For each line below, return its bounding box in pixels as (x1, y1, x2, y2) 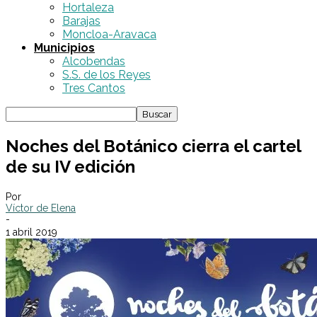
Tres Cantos (62, 81, 125, 95)
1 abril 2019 (6, 226, 57, 238)
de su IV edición (6, 156, 135, 177)
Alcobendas (62, 54, 125, 68)
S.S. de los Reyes (62, 68, 151, 81)
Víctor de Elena (6, 202, 76, 214)
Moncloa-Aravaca (62, 28, 156, 41)
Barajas (62, 14, 100, 28)
